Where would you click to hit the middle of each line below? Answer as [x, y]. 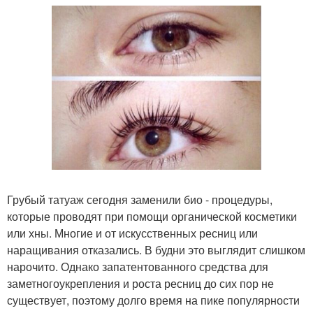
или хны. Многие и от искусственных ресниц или [132, 233]
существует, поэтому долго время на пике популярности [153, 300]
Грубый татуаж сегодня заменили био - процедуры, [140, 199]
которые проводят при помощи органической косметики [152, 216]
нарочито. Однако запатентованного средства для [138, 266]
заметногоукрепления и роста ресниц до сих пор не [140, 283]
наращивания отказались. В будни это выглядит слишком [156, 249]
